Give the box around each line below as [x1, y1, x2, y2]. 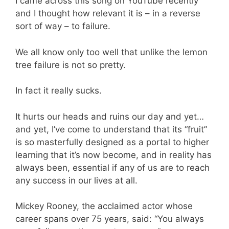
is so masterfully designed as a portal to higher [15, 136, 209, 147]
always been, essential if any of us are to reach [15, 162, 210, 173]
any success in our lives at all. [15, 175, 138, 186]
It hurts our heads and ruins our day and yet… [15, 111, 204, 122]
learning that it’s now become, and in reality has [15, 149, 212, 160]
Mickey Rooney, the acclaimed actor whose [15, 201, 193, 212]
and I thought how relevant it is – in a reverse [15, 8, 200, 19]
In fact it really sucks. [15, 85, 102, 96]
